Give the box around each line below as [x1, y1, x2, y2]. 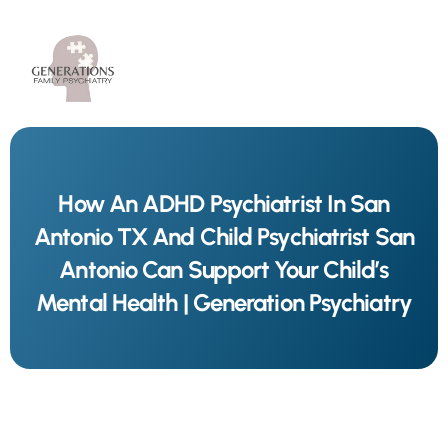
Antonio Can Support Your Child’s [59, 254, 389, 284]
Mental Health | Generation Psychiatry [36, 287, 412, 317]
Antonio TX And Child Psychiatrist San [34, 221, 414, 251]
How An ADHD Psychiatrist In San [58, 188, 390, 218]
